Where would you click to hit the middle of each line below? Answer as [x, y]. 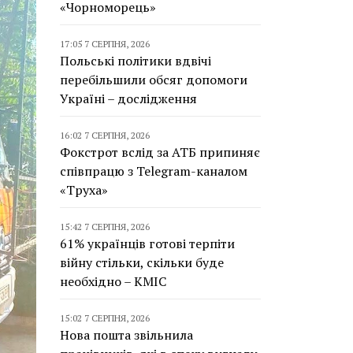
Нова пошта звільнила [126, 335]
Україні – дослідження [128, 98]
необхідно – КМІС [113, 281]
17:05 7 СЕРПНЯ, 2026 [105, 44]
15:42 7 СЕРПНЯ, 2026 [105, 227]
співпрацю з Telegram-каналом [154, 171]
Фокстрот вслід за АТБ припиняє [160, 152]
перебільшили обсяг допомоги [154, 80]
